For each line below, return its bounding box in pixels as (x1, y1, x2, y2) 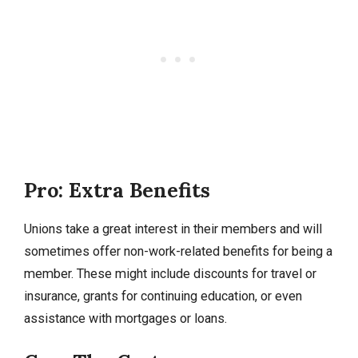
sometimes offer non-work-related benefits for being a (24, 244, 332, 260)
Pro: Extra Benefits (24, 177, 210, 204)
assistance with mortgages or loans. (24, 311, 227, 327)
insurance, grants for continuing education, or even (24, 288, 302, 304)
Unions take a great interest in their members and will (24, 221, 322, 237)
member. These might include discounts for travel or (24, 266, 316, 282)
